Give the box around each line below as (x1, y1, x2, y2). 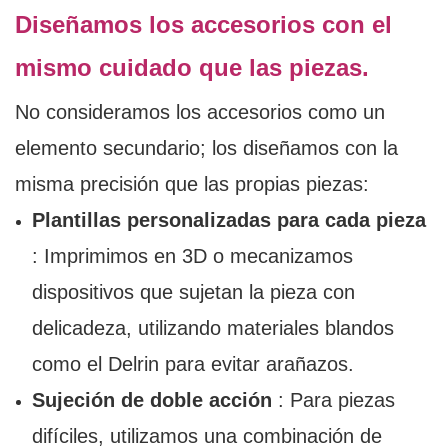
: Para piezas (271, 389, 395, 412)
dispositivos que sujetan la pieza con (31, 281, 355, 304)
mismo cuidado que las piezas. (15, 54, 369, 82)
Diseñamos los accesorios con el (15, 11, 392, 39)
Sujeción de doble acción (31, 389, 272, 412)
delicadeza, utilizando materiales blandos (31, 317, 394, 340)
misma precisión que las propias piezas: (15, 173, 369, 196)
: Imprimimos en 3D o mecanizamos (31, 245, 353, 268)
